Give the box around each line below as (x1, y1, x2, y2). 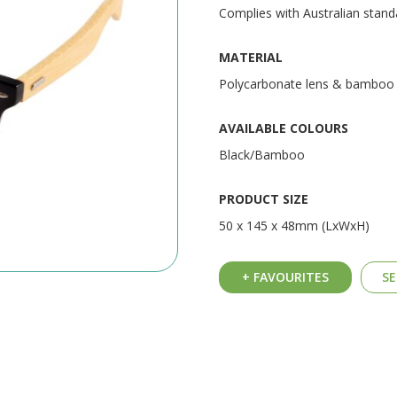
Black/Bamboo (218, 145, 305, 163)
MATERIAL (218, 48, 283, 66)
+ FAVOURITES (241, 268, 329, 285)
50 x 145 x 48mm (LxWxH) (218, 216, 370, 234)
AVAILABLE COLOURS (218, 119, 348, 136)
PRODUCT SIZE (218, 190, 308, 207)
